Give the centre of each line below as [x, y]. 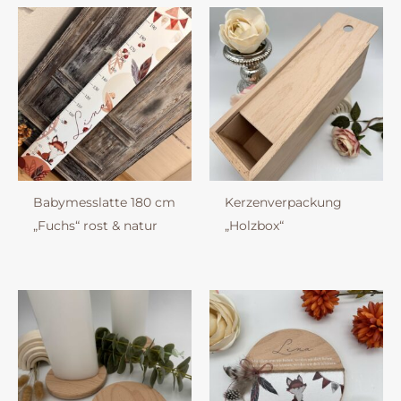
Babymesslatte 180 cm [104, 203]
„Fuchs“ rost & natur [95, 226]
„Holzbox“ [254, 226]
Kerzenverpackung [283, 203]
